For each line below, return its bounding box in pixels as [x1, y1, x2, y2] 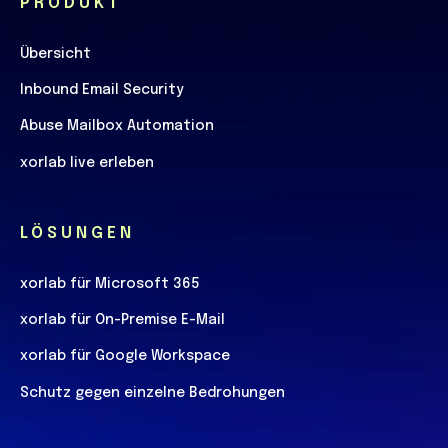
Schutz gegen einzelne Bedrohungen [20, 385, 285, 400]
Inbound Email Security [20, 83, 183, 98]
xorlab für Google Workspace [20, 349, 230, 364]
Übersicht [20, 46, 91, 61]
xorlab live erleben [20, 155, 154, 170]
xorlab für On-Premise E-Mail [20, 313, 225, 328]
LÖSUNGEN [20, 224, 135, 242]
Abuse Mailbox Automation [20, 119, 214, 134]
